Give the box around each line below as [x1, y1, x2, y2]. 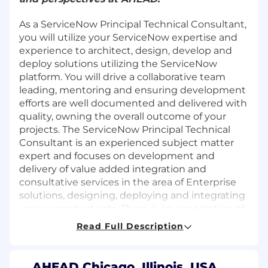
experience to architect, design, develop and [19, 45, 232, 57]
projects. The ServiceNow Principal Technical [19, 124, 230, 136]
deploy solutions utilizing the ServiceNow [19, 58, 217, 70]
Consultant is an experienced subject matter [19, 137, 234, 149]
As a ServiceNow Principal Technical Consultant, [19, 19, 246, 31]
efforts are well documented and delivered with [19, 98, 247, 109]
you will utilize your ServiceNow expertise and [19, 32, 237, 44]
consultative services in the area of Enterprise [19, 176, 236, 188]
